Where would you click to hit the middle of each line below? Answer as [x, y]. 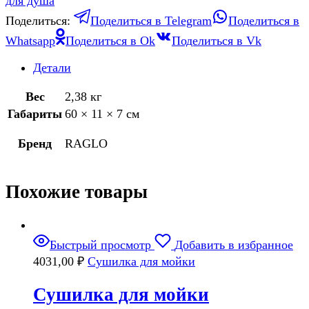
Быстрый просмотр [100, 245]
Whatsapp [30, 41]
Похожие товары [77, 191]
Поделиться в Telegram [151, 21]
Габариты [35, 114]
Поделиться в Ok [110, 41]
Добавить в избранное [234, 245]
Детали [52, 68]
